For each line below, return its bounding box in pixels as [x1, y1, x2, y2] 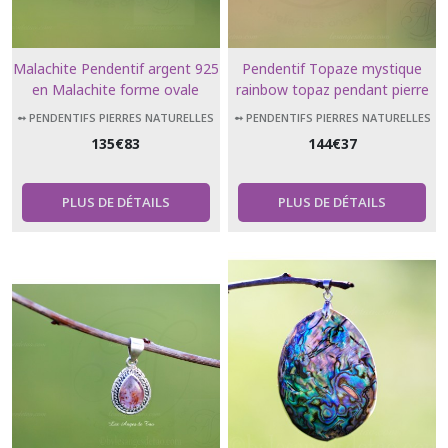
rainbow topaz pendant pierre [235, 80, 429, 98]
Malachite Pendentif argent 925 [12, 59, 219, 77]
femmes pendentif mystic [248, 122, 416, 140]
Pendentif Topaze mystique [242, 59, 423, 77]
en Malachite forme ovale [32, 80, 200, 98]
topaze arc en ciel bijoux [253, 101, 412, 119]
